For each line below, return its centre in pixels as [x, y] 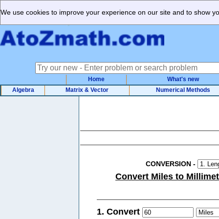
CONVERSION [168, 164]
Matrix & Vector [87, 90]
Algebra [23, 90]
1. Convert [120, 212]
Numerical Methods [183, 90]
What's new [183, 79]
